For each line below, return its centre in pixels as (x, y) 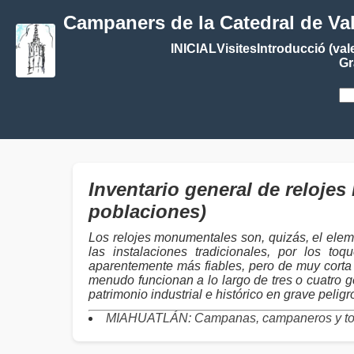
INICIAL (193, 49)
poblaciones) (147, 211)
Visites (236, 49)
